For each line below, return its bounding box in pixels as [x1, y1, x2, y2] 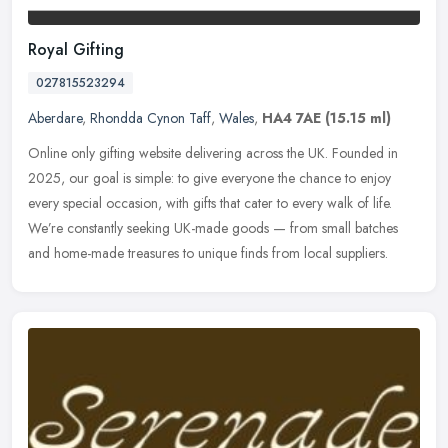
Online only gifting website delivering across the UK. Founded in [28, 142, 398, 163]
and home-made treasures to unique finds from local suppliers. [28, 242, 388, 263]
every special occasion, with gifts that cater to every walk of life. [28, 192, 392, 213]
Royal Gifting [28, 37, 124, 61]
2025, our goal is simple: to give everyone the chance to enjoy [28, 167, 391, 188]
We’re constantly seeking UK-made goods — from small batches [28, 217, 398, 238]
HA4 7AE [262, 107, 321, 128]
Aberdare [28, 107, 82, 128]
